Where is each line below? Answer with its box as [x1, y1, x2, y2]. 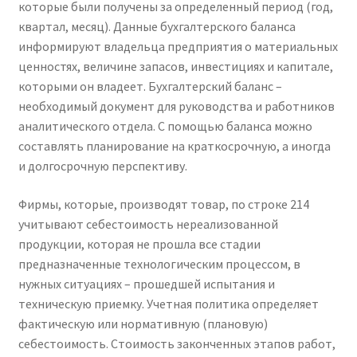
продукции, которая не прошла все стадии [18, 235, 261, 252]
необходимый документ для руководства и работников [18, 98, 335, 115]
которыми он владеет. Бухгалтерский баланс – [18, 78, 282, 95]
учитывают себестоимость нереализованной [18, 215, 278, 232]
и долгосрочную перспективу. [18, 158, 187, 175]
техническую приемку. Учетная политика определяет [18, 295, 319, 312]
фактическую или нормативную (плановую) [18, 315, 268, 331]
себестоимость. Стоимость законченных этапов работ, [18, 335, 335, 351]
